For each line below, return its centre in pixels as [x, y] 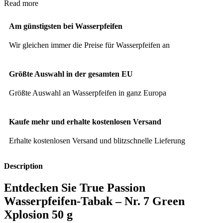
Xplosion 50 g [38, 215]
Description [23, 166]
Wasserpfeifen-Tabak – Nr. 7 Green [94, 201]
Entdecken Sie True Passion [75, 188]
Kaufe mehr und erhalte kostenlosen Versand [85, 121]
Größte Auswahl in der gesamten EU [71, 74]
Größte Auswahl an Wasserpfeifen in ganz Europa [88, 93]
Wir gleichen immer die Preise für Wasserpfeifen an [89, 45]
